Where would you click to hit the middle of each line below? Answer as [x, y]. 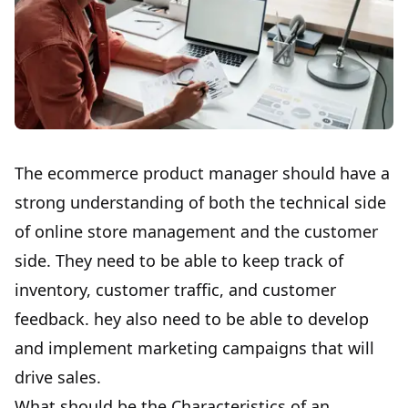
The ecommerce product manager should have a [202, 173]
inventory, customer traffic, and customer [175, 290]
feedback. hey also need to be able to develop [192, 319]
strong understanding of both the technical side [200, 203]
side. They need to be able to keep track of [179, 261]
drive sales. [58, 377]
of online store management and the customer [196, 232]
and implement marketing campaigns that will [194, 348]
